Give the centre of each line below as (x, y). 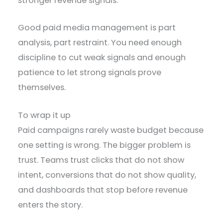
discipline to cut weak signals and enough (102, 57)
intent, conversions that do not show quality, (107, 175)
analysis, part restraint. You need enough (100, 43)
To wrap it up (45, 115)
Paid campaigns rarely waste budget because (111, 130)
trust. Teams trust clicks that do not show (101, 160)
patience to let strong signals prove (90, 72)
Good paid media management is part (97, 28)
